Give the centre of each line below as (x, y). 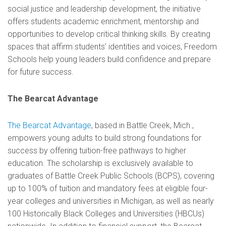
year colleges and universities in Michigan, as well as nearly (111, 201)
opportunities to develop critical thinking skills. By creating (109, 34)
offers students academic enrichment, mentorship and (103, 21)
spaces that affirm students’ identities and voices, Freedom (112, 46)
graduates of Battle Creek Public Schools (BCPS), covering (111, 176)
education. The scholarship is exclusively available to (100, 163)
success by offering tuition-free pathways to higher (97, 150)
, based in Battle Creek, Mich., (143, 125)
